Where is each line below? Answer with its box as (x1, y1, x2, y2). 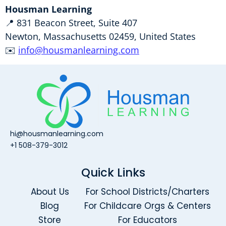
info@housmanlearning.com (18, 44, 139, 56)
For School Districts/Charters (86, 185, 209, 198)
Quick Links (81, 164, 145, 181)
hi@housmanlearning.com (10, 129, 103, 139)
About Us (30, 185, 69, 198)
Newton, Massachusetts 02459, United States (5, 30, 196, 43)
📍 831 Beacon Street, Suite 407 (5, 17, 137, 29)
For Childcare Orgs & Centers (84, 199, 211, 212)
